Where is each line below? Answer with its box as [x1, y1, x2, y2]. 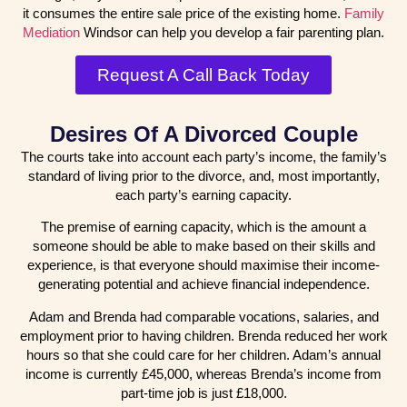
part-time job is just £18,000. [120, 384, 287, 401]
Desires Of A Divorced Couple [49, 121, 358, 146]
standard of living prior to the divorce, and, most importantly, [27, 167, 380, 184]
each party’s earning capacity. [115, 186, 292, 203]
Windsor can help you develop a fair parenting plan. [80, 25, 384, 41]
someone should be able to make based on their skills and [32, 238, 375, 254]
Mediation [23, 25, 80, 41]
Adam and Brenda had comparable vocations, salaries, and [28, 308, 379, 324]
